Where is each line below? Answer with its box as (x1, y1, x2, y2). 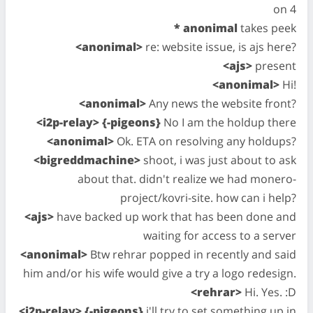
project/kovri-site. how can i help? (120, 190, 296, 205)
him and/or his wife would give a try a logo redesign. (23, 265, 296, 281)
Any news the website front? (146, 96, 296, 111)
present (252, 58, 296, 73)
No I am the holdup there (161, 115, 296, 130)
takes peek (238, 20, 296, 36)
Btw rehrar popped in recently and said (87, 247, 296, 262)
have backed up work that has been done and (54, 209, 296, 224)
